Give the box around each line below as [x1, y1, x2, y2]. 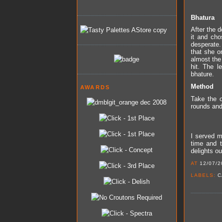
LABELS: [190, 172, 218, 178]
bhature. [190, 70, 214, 78]
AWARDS [80, 84, 111, 90]
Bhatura [190, 13, 215, 21]
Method [190, 83, 214, 90]
